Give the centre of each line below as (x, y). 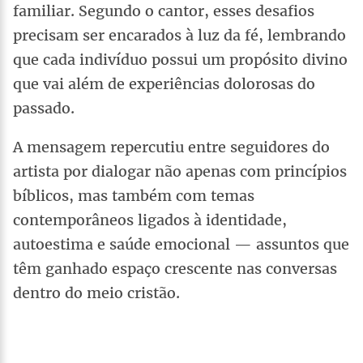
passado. (44, 108)
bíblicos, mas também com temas (134, 195)
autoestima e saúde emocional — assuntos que (181, 244)
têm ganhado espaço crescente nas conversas (175, 268)
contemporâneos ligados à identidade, (150, 220)
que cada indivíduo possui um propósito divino (180, 59)
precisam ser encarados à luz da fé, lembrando (179, 35)
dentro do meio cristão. (96, 293)
